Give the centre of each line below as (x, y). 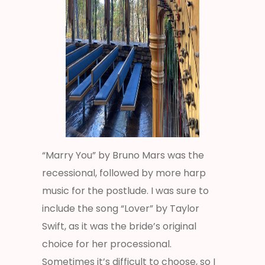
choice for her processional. (107, 244)
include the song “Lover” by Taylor (121, 208)
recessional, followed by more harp (124, 173)
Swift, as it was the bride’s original (119, 226)
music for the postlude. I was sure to (125, 190)
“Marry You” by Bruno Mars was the (123, 155)
